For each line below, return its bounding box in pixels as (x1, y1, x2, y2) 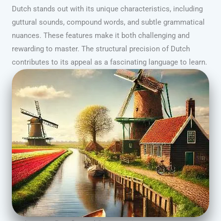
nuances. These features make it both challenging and (12, 31, 189, 40)
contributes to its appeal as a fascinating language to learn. (12, 58, 207, 67)
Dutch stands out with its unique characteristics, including (12, 4, 203, 14)
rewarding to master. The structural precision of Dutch (12, 44, 190, 54)
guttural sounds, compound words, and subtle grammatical (12, 18, 205, 27)
